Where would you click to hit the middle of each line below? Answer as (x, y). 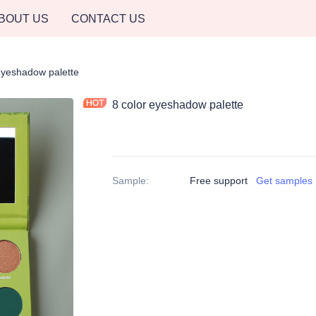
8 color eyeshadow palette (178, 105)
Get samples (284, 181)
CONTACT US (108, 18)
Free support (219, 181)
